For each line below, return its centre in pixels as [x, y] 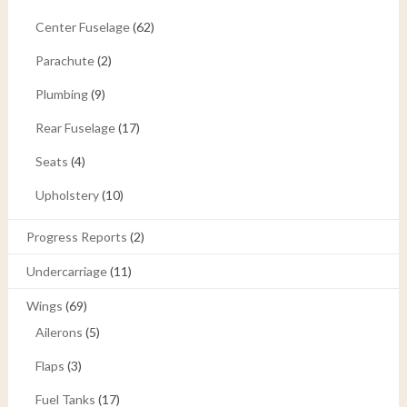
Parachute [65, 61]
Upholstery [67, 195]
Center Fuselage [82, 27]
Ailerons [59, 333]
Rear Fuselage [75, 128]
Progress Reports [76, 237]
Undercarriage [66, 272]
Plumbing [61, 94]
